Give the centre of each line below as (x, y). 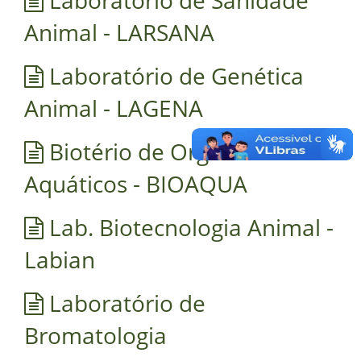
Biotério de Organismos (170, 151)
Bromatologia (95, 335)
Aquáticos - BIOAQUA (136, 183)
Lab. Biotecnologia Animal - (189, 227)
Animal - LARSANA (119, 32)
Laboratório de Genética (174, 75)
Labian (60, 259)
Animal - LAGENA (114, 108)
